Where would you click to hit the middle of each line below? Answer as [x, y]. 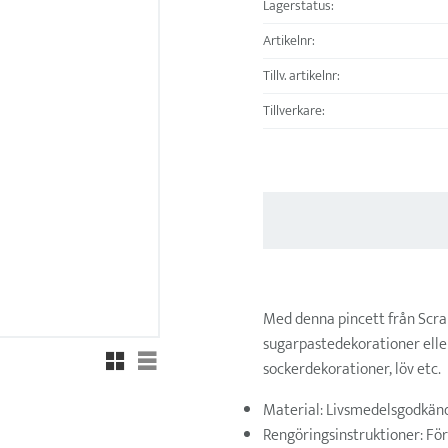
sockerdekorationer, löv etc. [351, 369]
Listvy [165, 354]
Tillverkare [292, 111]
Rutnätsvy [145, 354]
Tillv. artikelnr [299, 76]
